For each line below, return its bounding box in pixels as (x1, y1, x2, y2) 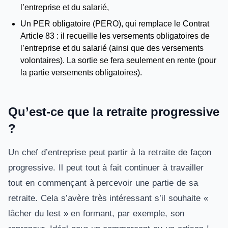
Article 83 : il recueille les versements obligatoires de (20, 32, 210, 40)
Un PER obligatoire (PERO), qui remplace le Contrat (20, 19, 209, 28)
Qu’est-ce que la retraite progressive (8, 105, 219, 119)
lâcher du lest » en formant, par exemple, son (8, 209, 184, 218)
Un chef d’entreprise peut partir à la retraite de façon (8, 148, 211, 157)
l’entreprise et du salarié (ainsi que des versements (20, 44, 204, 52)
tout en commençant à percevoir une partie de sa (8, 178, 198, 188)
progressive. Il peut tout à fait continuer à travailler (8, 163, 204, 173)
